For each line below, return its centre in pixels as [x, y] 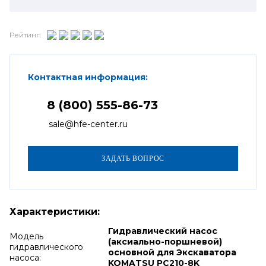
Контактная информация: [88, 77]
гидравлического [46, 247]
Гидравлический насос [162, 231]
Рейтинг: [26, 35]
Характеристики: [55, 211]
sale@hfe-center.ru [88, 124]
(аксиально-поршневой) [165, 241]
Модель [26, 236]
